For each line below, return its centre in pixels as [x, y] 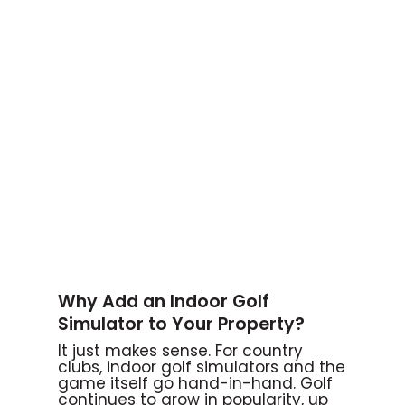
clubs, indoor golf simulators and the [202, 367]
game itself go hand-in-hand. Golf [195, 383]
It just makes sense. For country [180, 350]
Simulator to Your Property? [181, 324]
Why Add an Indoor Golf [164, 301]
